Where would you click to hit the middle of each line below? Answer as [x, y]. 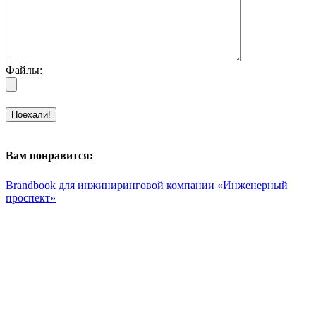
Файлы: [24, 71]
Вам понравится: [49, 156]
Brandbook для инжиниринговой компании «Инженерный [147, 185]
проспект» [31, 197]
